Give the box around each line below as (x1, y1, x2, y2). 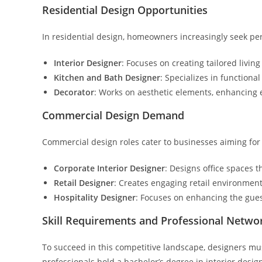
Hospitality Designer (54, 192, 136, 203)
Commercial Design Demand (42, 108, 184, 122)
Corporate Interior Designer (54, 163, 165, 174)
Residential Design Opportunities (42, 3, 208, 17)
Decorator (54, 87, 94, 98)
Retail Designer (54, 177, 114, 188)
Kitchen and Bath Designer (54, 72, 160, 83)
